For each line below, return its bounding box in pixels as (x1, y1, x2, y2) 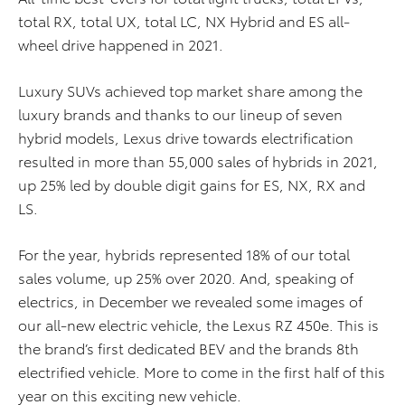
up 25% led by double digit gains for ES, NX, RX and (18, 174, 365, 194)
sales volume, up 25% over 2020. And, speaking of (18, 267, 353, 287)
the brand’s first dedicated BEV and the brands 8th (18, 337, 359, 358)
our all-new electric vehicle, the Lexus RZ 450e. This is (18, 314, 379, 334)
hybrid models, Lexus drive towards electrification (18, 127, 353, 147)
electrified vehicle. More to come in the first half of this (18, 361, 385, 381)
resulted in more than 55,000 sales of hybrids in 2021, (18, 150, 378, 171)
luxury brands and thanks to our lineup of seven (18, 103, 343, 124)
